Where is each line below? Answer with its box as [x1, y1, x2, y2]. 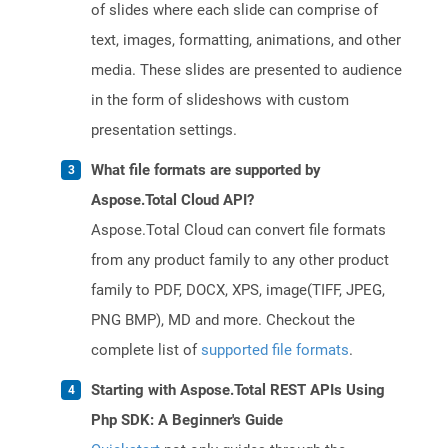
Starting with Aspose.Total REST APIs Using [91, 381, 385, 400]
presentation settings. [91, 121, 237, 140]
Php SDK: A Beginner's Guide [91, 411, 283, 430]
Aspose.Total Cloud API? [91, 191, 254, 210]
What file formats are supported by [91, 161, 321, 180]
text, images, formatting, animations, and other [91, 31, 401, 50]
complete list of [91, 341, 201, 360]
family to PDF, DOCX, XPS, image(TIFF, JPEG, [91, 281, 385, 300]
